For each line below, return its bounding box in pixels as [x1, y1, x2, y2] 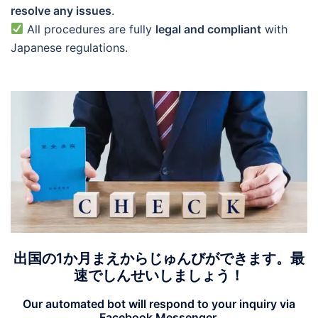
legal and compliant [155, 21, 262, 36]
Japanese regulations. [11, 40, 128, 55]
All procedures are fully [23, 21, 156, 36]
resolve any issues [11, 3, 111, 18]
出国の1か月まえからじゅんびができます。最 [13, 249, 305, 267]
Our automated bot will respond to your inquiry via [23, 296, 295, 311]
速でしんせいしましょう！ [74, 266, 244, 284]
